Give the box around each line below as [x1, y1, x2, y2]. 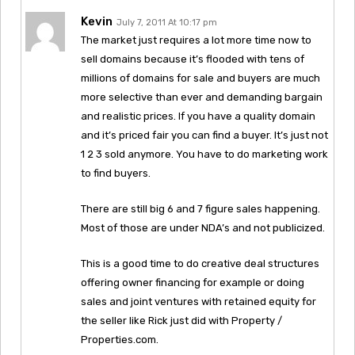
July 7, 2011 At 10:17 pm [116, 17, 217, 28]
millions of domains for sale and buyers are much [81, 71, 320, 84]
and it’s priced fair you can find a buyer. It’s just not [81, 128, 328, 141]
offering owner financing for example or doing [81, 276, 304, 288]
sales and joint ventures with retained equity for [81, 295, 316, 307]
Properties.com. [81, 333, 158, 345]
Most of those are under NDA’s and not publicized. [81, 221, 325, 234]
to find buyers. [81, 166, 151, 179]
